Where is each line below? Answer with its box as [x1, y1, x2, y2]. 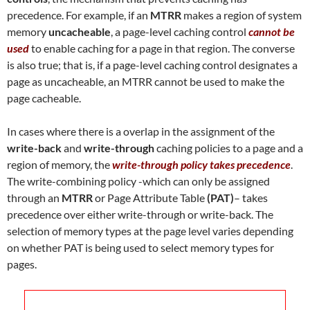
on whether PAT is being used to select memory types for [7, 240, 274, 254]
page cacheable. [7, 91, 81, 104]
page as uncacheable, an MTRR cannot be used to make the [7, 74, 284, 88]
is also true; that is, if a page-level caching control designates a [7, 57, 298, 71]
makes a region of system [181, 8, 302, 21]
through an [7, 190, 62, 204]
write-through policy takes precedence [110, 157, 291, 171]
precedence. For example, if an [7, 8, 150, 21]
